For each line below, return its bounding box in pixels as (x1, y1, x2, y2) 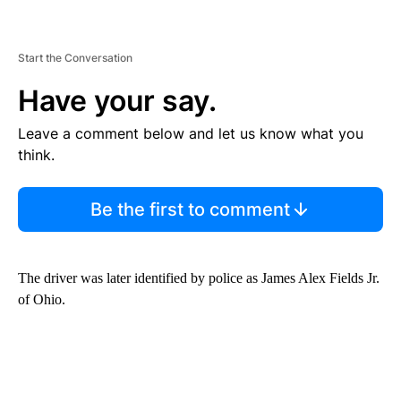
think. (18, 146, 55, 165)
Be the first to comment (90, 199, 290, 221)
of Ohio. (18, 292, 65, 308)
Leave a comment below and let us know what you (18, 124, 363, 143)
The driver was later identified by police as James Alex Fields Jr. (18, 270, 380, 286)
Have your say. (18, 83, 217, 119)
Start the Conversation (18, 51, 132, 65)
